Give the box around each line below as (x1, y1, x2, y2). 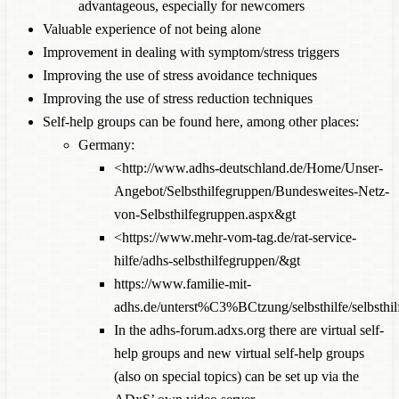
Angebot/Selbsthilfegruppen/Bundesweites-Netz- (114, 183, 389, 199)
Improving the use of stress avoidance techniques (43, 67, 317, 83)
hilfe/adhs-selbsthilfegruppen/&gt (114, 252, 300, 268)
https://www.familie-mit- (114, 275, 251, 291)
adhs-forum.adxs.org (150, 322, 265, 338)
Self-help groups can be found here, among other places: (43, 113, 359, 129)
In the (114, 322, 150, 338)
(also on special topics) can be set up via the (114, 368, 359, 384)
